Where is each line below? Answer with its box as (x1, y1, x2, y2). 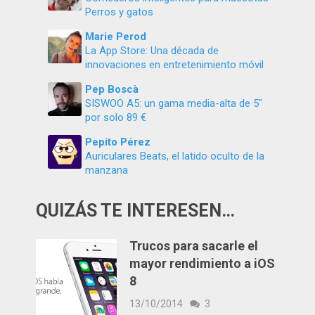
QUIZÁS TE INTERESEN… (36, 200, 236, 221)
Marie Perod (85, 30, 147, 44)
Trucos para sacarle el (129, 238, 259, 254)
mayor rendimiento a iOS (129, 256, 276, 271)
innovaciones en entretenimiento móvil (85, 58, 264, 72)
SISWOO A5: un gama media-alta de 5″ (85, 97, 263, 110)
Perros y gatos (85, 6, 154, 19)
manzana (85, 164, 129, 177)
